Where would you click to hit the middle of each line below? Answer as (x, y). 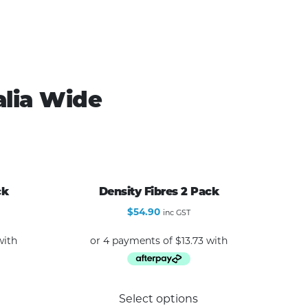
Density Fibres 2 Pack (159, 191)
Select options (159, 299)
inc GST (176, 212)
